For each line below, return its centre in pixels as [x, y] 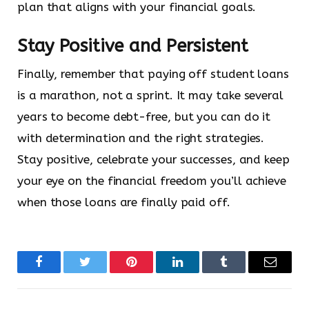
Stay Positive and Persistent [133, 46]
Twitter [102, 272]
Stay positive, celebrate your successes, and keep [153, 159]
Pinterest [152, 272]
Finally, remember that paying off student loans [153, 73]
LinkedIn [199, 272]
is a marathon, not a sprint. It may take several [150, 95]
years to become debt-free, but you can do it [144, 116]
